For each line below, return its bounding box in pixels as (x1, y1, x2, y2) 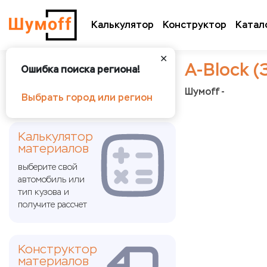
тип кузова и (18, 187, 69, 197)
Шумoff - (185, 86, 225, 97)
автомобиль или (18, 175, 85, 185)
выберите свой (18, 162, 77, 172)
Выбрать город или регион (21, 92, 153, 103)
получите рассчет (18, 200, 87, 210)
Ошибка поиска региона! (21, 64, 140, 75)
